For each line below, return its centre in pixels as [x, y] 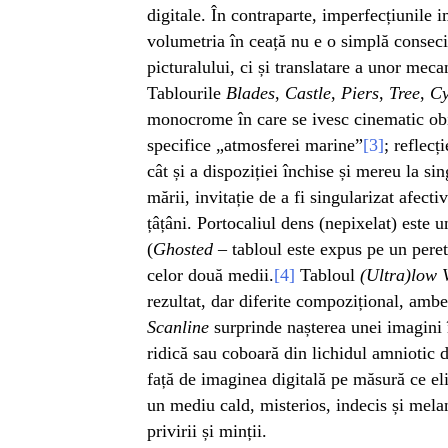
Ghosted [183, 248]
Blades [250, 92]
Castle [305, 92]
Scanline [178, 326]
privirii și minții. [207, 430]
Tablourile [186, 92]
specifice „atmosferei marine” [255, 144]
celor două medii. [210, 274]
